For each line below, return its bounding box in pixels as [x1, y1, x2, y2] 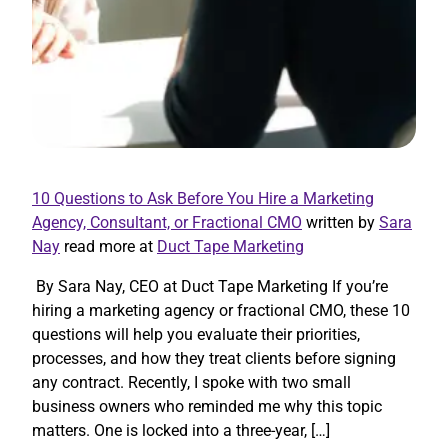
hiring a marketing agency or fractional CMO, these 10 [32, 300, 410, 320]
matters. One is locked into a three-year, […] [32, 420, 330, 440]
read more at [60, 236, 157, 256]
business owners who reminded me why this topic [32, 396, 382, 416]
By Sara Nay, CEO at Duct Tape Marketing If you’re [32, 276, 388, 296]
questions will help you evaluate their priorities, [32, 324, 360, 344]
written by [302, 212, 379, 232]
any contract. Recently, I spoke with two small [32, 372, 351, 392]
